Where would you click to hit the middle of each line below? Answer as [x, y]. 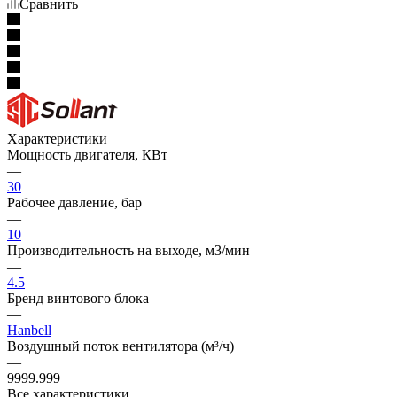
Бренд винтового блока [78, 298]
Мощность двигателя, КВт [87, 154]
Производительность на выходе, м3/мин [128, 250]
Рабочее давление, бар [74, 202]
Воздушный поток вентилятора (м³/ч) [121, 346]
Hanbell [29, 330]
